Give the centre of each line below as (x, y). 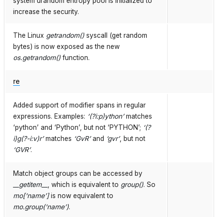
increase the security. (46, 12)
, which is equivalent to (84, 185)
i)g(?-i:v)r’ (28, 139)
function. (75, 58)
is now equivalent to (81, 196)
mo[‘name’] (31, 196)
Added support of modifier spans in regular (79, 105)
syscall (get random (116, 36)
